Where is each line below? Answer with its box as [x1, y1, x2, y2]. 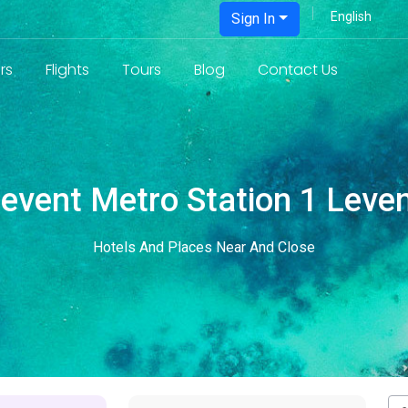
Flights [46, 59, 89, 80]
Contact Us [258, 59, 338, 80]
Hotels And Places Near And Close [93, 239, 315, 256]
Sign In [231, 10, 276, 27]
